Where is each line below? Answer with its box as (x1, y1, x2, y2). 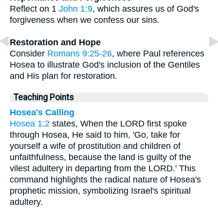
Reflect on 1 (10, 3, 59, 14)
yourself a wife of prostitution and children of (10, 141, 181, 151)
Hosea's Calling (10, 107, 74, 117)
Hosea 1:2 (10, 118, 50, 128)
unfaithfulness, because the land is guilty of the (10, 152, 191, 162)
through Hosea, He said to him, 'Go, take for (10, 129, 180, 140)
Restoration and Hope (10, 37, 101, 47)
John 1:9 (59, 3, 92, 14)
